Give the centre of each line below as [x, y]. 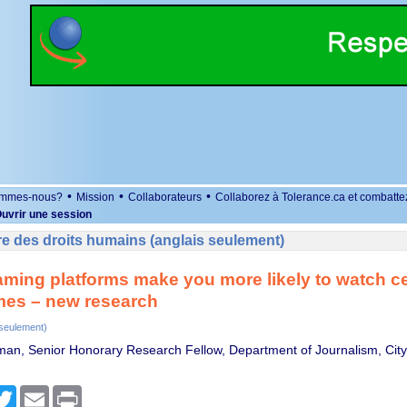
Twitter [35, 392]
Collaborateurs [165, 197]
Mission [95, 197]
